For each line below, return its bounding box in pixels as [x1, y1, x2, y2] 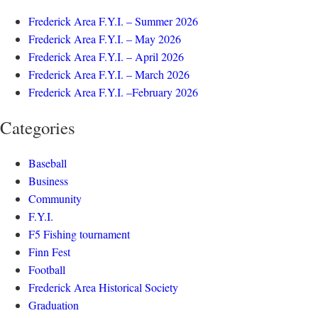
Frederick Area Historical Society [28, 280, 178, 295]
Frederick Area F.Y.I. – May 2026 [28, 31, 181, 46]
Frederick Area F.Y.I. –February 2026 [28, 84, 198, 99]
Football [28, 262, 65, 277]
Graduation [28, 297, 79, 312]
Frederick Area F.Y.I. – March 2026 [28, 67, 190, 82]
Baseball [28, 155, 67, 170]
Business [28, 173, 68, 188]
